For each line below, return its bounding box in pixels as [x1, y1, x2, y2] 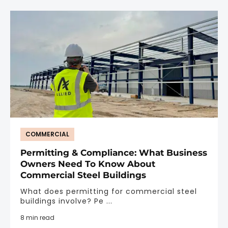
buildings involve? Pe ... [20, 195, 112, 206]
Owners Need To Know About [20, 158, 155, 169]
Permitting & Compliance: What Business [20, 147, 207, 158]
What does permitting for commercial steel [20, 186, 197, 196]
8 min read [20, 213, 54, 222]
